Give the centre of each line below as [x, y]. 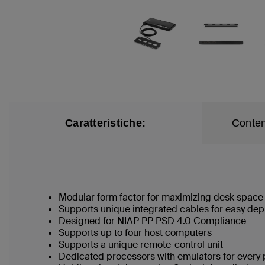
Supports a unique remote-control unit [141, 245]
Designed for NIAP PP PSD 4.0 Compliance [152, 221]
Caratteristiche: [105, 123]
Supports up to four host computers [135, 233]
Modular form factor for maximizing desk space [161, 197]
